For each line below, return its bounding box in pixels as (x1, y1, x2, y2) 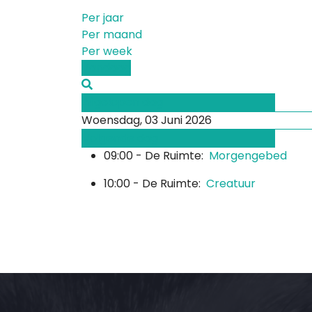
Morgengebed (209, 148, 287, 164)
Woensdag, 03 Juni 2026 (81, 112, 212, 128)
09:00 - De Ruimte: (104, 148, 209, 164)
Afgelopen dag (82, 94, 163, 110)
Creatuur (206, 175, 256, 192)
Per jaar (81, 10, 124, 26)
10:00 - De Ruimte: (104, 175, 206, 192)
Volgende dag (82, 130, 158, 146)
